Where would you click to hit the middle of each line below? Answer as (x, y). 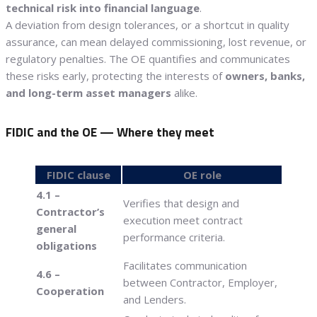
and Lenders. (155, 299)
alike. (184, 92)
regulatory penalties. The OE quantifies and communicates (148, 58)
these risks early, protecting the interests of (115, 75)
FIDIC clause (78, 174)
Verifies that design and (181, 203)
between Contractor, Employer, (200, 282)
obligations (67, 245)
